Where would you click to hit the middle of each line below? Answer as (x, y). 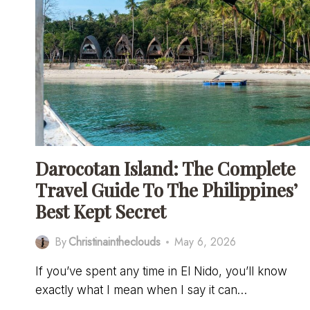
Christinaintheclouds (115, 242)
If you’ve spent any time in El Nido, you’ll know (161, 272)
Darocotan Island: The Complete (165, 169)
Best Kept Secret (101, 212)
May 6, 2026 (206, 242)
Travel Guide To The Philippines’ (166, 190)
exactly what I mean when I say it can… (141, 290)
